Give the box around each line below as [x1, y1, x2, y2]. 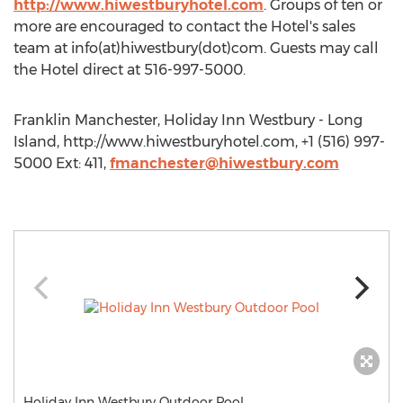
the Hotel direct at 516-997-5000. [13, 61, 246, 78]
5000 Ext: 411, [13, 155, 110, 172]
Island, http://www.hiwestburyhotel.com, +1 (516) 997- [13, 133, 385, 150]
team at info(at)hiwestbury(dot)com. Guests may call [13, 40, 379, 57]
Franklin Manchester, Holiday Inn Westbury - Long [13, 112, 363, 129]
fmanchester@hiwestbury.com [110, 155, 339, 172]
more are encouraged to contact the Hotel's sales [13, 18, 355, 35]
